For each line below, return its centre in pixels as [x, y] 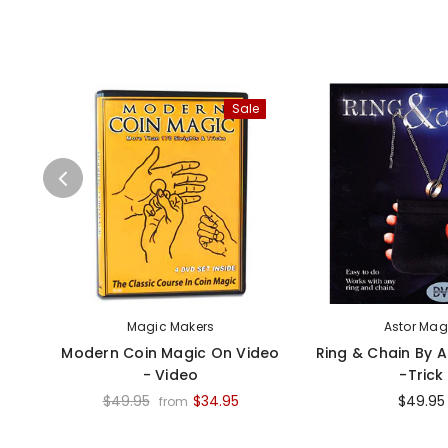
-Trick [421, 375]
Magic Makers [170, 326]
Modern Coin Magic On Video [170, 353]
